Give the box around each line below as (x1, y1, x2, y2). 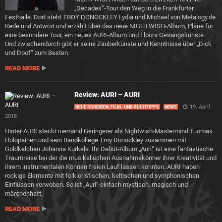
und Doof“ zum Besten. (5, 49, 69, 56)
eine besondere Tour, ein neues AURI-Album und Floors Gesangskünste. (5, 31, 205, 39)
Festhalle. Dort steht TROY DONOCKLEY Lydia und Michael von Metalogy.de (5, 13, 216, 21)
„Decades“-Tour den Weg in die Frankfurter (74, 4, 194, 12)
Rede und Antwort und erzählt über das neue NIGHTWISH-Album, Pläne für (5, 22, 213, 30)
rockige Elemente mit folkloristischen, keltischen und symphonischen (5, 172, 199, 179)
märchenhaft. (5, 190, 43, 197)
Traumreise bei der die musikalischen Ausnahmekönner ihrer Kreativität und (5, 154, 217, 162)
